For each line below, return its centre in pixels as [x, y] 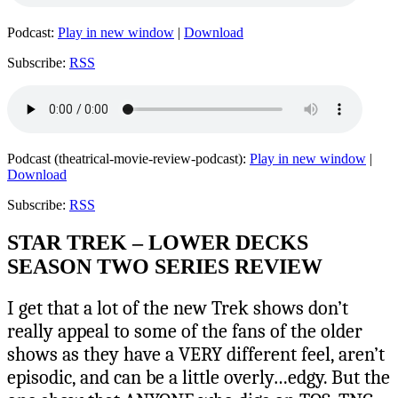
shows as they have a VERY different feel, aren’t [196, 354]
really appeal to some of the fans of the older [185, 331]
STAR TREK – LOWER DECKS [158, 242]
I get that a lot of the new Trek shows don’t [178, 308]
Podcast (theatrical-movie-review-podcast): [128, 158]
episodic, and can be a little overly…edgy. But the [199, 377]
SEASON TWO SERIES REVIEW [165, 266]
